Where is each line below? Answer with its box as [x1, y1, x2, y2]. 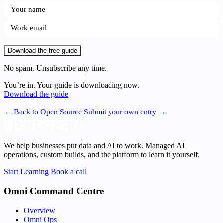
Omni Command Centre [4, 185, 104, 196]
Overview [24, 206, 55, 215]
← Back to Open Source [4, 108, 84, 116]
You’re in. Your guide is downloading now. [4, 81, 139, 90]
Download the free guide [8, 47, 77, 55]
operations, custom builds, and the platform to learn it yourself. [4, 150, 200, 159]
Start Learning [4, 167, 51, 176]
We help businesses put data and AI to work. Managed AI [4, 141, 185, 150]
